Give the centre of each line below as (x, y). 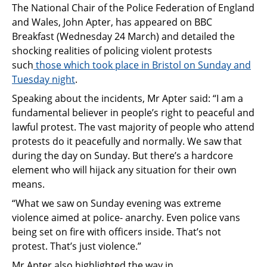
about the (78, 98)
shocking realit (45, 50)
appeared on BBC (173, 22)
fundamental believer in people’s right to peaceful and (133, 112)
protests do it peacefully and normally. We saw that (127, 141)
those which (63, 65)
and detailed (190, 36)
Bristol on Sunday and (201, 65)
